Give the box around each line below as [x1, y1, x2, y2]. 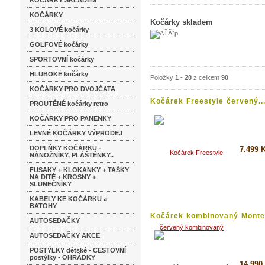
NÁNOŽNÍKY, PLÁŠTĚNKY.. [30, 151, 114, 159]
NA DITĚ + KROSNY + [30, 173, 96, 180]
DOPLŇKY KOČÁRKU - [30, 144, 101, 151]
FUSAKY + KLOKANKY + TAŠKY [30, 166, 129, 173]
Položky [150, 74, 175, 81]
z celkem [192, 74, 221, 81]
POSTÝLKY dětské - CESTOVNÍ [30, 247, 126, 254]
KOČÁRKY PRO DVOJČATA [30, 85, 115, 92]
